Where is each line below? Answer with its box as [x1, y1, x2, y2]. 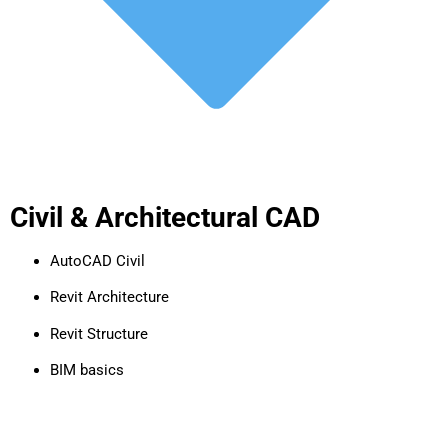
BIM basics [50, 360, 124, 379]
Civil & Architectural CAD [10, 200, 320, 234]
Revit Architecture [50, 288, 169, 307]
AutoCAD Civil [50, 251, 145, 270]
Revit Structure [50, 324, 148, 343]
